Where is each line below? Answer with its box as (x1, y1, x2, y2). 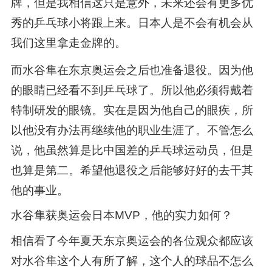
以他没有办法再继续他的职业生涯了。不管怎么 (10, 124, 253, 137)
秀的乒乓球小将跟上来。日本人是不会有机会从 (10, 16, 253, 30)
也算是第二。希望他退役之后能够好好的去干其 (10, 164, 253, 177)
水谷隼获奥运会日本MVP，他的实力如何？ (10, 209, 233, 222)
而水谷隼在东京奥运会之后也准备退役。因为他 (10, 64, 253, 77)
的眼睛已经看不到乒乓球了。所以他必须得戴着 (10, 84, 253, 97)
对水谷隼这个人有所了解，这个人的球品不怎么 (10, 254, 253, 268)
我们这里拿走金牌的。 (10, 36, 126, 50)
